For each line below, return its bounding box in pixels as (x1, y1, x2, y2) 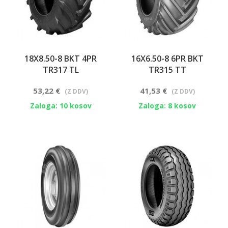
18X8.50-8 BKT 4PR (24, 53, 97, 64)
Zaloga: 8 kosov (138, 101, 196, 110)
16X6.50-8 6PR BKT (131, 53, 204, 64)
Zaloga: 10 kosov (30, 101, 92, 110)
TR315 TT (148, 64, 186, 75)
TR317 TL (42, 64, 79, 75)
